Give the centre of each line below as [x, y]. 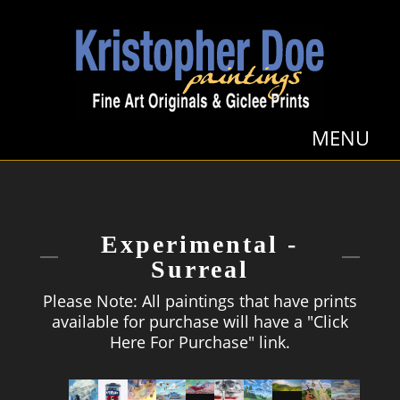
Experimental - [200, 244]
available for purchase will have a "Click [200, 321]
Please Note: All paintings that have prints [200, 301]
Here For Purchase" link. [200, 342]
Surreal [200, 269]
